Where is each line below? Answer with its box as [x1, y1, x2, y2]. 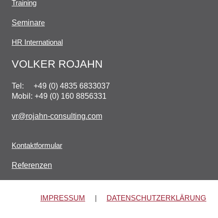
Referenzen [12, 161, 52, 169]
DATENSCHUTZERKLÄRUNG [107, 193, 206, 202]
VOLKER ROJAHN [12, 57, 103, 70]
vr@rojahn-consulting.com [12, 111, 102, 120]
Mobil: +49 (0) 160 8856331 [12, 91, 107, 100]
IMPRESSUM [40, 193, 85, 202]
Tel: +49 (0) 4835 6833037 [12, 81, 110, 90]
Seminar [12, 18, 41, 27]
